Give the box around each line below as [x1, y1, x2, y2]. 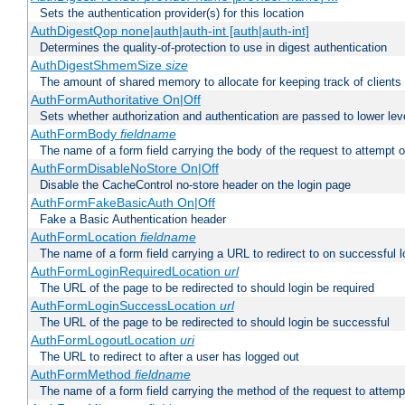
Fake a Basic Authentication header [40, 212, 226, 227]
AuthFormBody [30, 127, 120, 142]
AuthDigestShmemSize [30, 58, 165, 73]
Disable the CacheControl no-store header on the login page [40, 178, 351, 193]
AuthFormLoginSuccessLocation [30, 298, 220, 314]
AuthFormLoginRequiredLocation [30, 264, 224, 279]
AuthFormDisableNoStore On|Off [30, 161, 219, 176]
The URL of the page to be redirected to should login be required [40, 281, 374, 296]
